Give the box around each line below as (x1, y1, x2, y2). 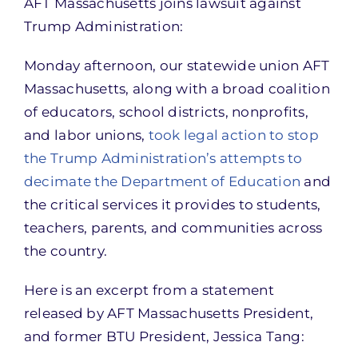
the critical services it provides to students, (23, 197, 321, 213)
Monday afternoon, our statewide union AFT (23, 58, 330, 74)
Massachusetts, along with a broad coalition (23, 81, 330, 97)
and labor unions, (23, 127, 149, 143)
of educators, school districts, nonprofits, (23, 104, 308, 120)
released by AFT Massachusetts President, (23, 305, 314, 321)
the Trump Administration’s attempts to (23, 150, 303, 166)
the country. (23, 243, 108, 259)
